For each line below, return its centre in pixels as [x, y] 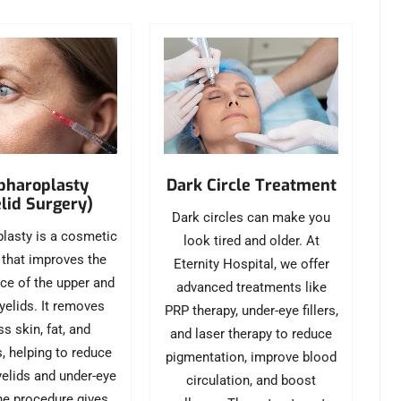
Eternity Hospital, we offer [251, 264]
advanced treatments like [251, 287]
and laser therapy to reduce [252, 333]
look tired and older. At [251, 240]
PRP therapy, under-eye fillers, [251, 310]
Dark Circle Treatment [251, 185]
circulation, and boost [252, 380]
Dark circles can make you [252, 217]
